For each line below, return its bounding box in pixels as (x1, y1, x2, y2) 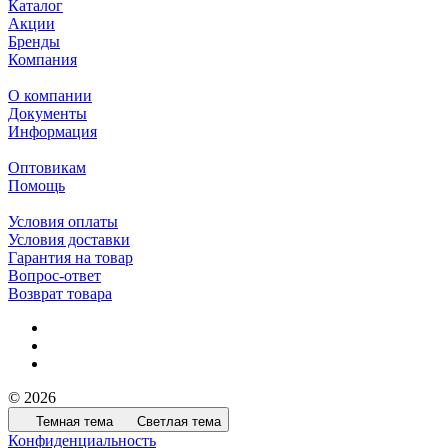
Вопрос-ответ (8, 267, 101, 285)
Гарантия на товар (8, 249, 133, 267)
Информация (8, 123, 97, 141)
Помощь (8, 177, 65, 195)
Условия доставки (8, 231, 130, 249)
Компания (8, 51, 77, 69)
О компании (8, 87, 92, 105)
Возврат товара (8, 285, 112, 303)
